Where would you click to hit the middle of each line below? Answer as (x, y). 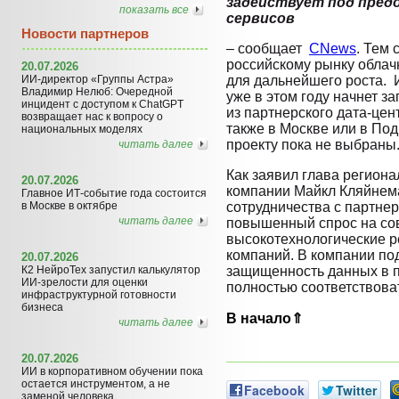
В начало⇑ (265, 318)
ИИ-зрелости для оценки (85, 282)
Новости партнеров (85, 33)
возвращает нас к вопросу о (92, 116)
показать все (154, 10)
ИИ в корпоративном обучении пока (112, 371)
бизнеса (42, 307)
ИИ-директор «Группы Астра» (98, 79)
